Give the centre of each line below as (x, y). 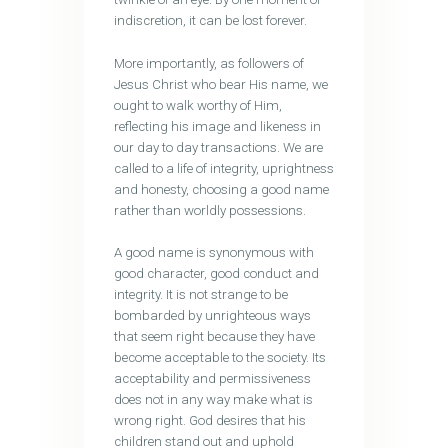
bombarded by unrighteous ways (212, 315)
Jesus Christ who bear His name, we (220, 84)
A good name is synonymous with (213, 252)
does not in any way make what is (213, 399)
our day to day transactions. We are (218, 147)
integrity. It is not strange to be (200, 294)
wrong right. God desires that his (209, 420)
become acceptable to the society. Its (219, 357)
